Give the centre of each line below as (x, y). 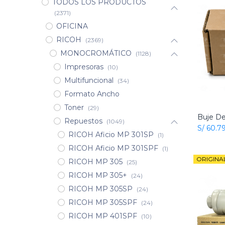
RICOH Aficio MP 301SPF (113, 148)
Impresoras (84, 67)
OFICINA (72, 26)
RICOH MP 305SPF (102, 203)
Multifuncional (89, 81)
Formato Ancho (92, 94)
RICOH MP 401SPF (102, 216)
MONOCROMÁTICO (96, 53)
